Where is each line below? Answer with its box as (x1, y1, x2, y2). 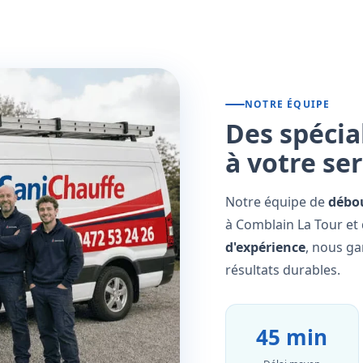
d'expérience (225, 238, 306, 257)
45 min (256, 322, 328, 352)
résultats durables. (225, 261, 341, 280)
